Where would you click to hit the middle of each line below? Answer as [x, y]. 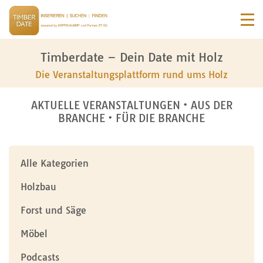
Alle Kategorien [55, 163]
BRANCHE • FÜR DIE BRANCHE [131, 118]
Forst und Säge [53, 210]
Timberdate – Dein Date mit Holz [131, 57]
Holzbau [38, 187]
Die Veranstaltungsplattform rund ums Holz [131, 75]
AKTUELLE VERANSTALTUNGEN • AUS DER [131, 105]
